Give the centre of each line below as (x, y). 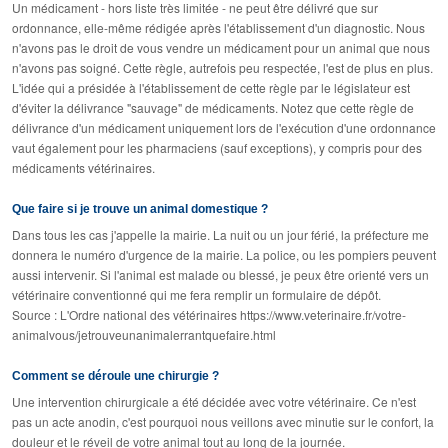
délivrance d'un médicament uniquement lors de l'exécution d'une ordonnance (224, 128)
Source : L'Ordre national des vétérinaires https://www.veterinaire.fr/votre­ (209, 315)
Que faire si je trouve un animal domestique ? (140, 209)
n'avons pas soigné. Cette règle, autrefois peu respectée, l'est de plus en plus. (222, 68)
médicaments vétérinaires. (83, 168)
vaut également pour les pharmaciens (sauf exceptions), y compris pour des (217, 148)
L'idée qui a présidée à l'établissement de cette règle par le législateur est (211, 88)
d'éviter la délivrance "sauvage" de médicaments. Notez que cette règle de (213, 108)
